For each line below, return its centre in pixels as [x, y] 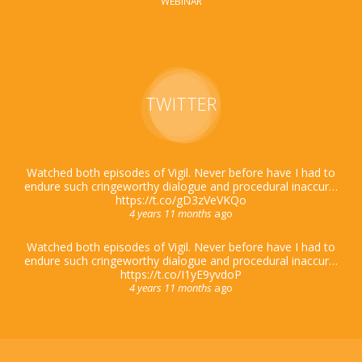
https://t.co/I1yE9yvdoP [181, 274]
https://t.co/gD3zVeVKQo [181, 200]
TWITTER [181, 103]
